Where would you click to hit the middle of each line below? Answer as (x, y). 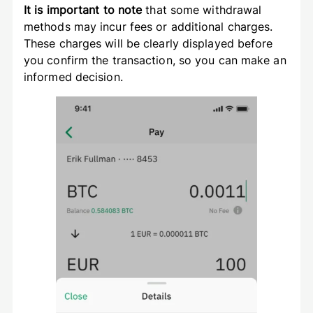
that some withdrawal (202, 9)
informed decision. (75, 77)
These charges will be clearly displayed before (148, 43)
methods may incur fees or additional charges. (148, 26)
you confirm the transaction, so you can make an (155, 60)
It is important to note (83, 9)
